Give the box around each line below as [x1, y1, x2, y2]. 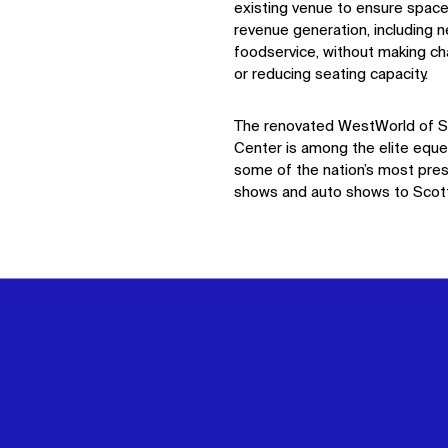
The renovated [233, 118, 338, 134]
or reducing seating [233, 66, 370, 82]
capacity [369, 66, 425, 82]
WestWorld [337, 118, 415, 134]
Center [233, 140, 282, 156]
